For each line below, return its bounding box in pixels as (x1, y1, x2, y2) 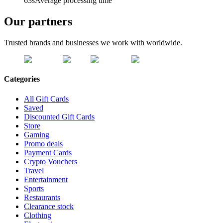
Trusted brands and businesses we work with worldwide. (4, 38, 182, 47)
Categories (4, 75, 40, 84)
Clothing (24, 211, 51, 220)
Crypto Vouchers (24, 157, 77, 166)
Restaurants (24, 193, 60, 202)
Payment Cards (24, 148, 72, 157)
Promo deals (24, 139, 63, 148)
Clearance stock (24, 202, 74, 211)
